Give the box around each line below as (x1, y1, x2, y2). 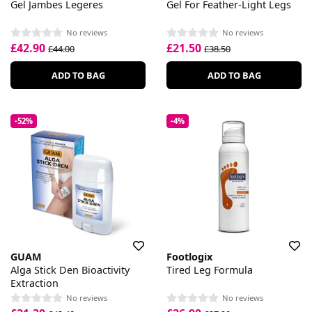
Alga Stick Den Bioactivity (10, 263, 130, 276)
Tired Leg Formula (166, 263, 253, 276)
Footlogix (166, 249, 212, 263)
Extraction (10, 276, 58, 290)
